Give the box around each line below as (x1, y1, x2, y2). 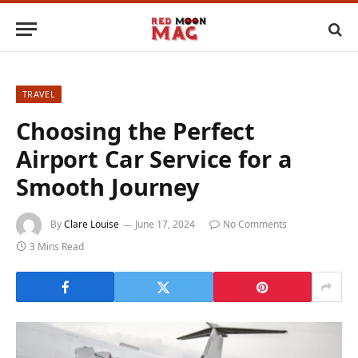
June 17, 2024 (135, 217, 195, 232)
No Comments (223, 217, 287, 232)
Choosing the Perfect (16, 115, 256, 146)
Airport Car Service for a (16, 143, 292, 174)
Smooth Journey (16, 171, 200, 202)
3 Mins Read (30, 240, 84, 253)
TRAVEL (22, 88, 55, 100)
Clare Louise (64, 217, 119, 232)
